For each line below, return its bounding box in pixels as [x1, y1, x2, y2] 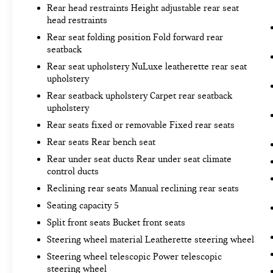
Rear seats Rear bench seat [46, 136, 155, 148]
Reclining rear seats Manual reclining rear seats [46, 183, 239, 194]
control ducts [46, 166, 99, 177]
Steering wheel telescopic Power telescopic [46, 251, 222, 263]
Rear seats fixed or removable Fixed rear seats [46, 119, 235, 131]
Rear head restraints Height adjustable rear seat [46, 2, 239, 14]
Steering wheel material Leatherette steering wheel [46, 234, 254, 246]
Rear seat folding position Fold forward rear [46, 32, 223, 43]
